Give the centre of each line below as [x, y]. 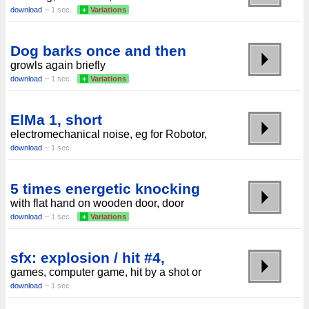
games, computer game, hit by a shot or [106, 272]
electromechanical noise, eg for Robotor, [109, 134]
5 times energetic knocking [105, 188]
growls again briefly [58, 65]
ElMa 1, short [56, 119]
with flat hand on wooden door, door [97, 203]
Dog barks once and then [98, 50]
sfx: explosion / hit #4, [88, 257]
